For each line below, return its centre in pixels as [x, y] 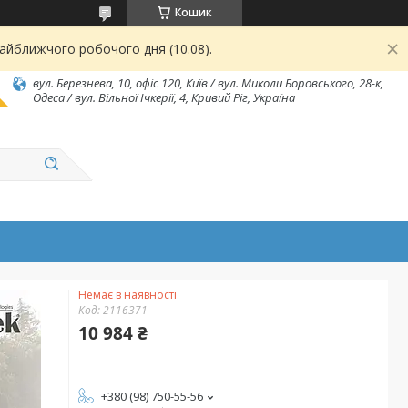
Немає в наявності [127, 295]
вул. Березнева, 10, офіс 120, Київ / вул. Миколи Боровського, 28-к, [208, 83]
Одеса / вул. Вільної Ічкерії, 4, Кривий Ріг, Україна [164, 97]
